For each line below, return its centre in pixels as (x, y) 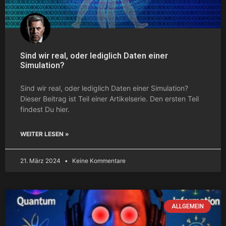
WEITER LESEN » (45, 134)
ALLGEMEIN (187, 206)
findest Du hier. (45, 109)
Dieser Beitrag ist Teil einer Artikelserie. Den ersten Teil (109, 98)
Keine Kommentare (98, 160)
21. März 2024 (41, 160)
